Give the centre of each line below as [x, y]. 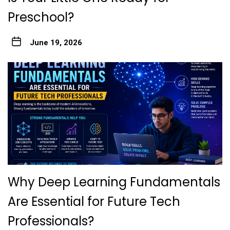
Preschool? [41, 17]
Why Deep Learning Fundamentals [114, 182]
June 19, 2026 [56, 42]
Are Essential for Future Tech [94, 201]
